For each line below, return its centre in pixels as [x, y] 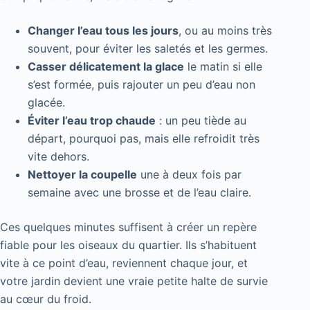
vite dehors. [58, 157]
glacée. [46, 103]
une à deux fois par [189, 175]
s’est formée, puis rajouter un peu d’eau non [142, 85]
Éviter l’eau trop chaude [92, 121]
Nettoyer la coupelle [82, 175]
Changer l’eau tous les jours [103, 31]
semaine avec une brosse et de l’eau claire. [139, 193]
